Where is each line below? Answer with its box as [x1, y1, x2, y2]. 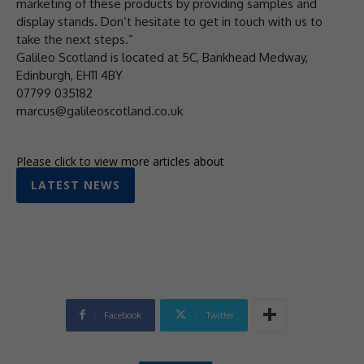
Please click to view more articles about [16, 153, 224, 169]
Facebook [103, 309, 141, 321]
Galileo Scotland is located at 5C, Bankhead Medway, [16, 50, 308, 66]
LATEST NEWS [31, 176, 120, 193]
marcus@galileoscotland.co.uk [16, 103, 183, 119]
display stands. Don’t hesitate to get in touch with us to [16, 14, 323, 30]
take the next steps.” [16, 32, 133, 48]
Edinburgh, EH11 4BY [16, 67, 123, 84]
